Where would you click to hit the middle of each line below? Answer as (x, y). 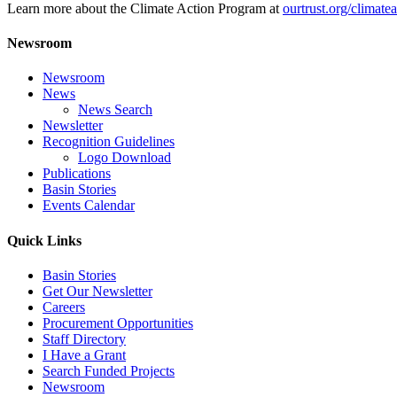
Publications (77, 174)
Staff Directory (84, 339)
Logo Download (125, 158)
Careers (64, 307)
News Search (115, 110)
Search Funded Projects (109, 370)
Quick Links (44, 240)
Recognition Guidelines (109, 142)
